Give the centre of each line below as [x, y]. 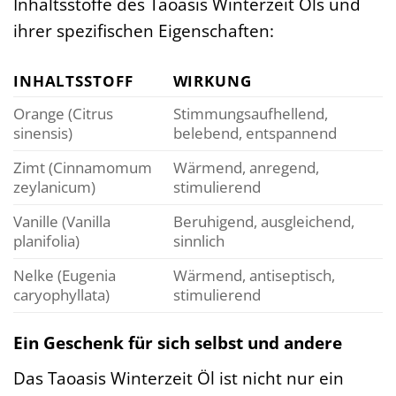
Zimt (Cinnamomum [83, 168]
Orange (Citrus [63, 114]
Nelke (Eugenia [65, 276]
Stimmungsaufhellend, [250, 114]
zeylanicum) [54, 187]
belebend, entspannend [255, 133]
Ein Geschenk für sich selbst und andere [178, 343]
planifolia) [46, 241]
